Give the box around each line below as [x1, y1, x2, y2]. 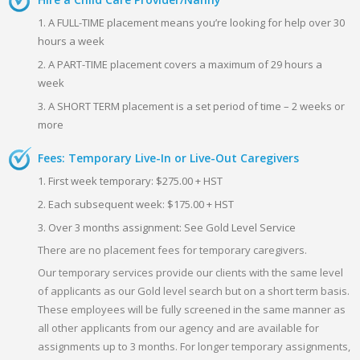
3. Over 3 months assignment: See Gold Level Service [38, 219, 297, 235]
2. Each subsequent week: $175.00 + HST [38, 196, 235, 211]
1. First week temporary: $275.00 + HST [38, 173, 223, 188]
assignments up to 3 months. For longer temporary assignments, [38, 338, 351, 354]
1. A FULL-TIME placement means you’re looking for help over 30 [38, 14, 346, 30]
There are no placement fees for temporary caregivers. [38, 242, 308, 257]
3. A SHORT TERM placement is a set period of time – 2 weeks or [38, 98, 346, 113]
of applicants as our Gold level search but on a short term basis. [38, 283, 350, 298]
